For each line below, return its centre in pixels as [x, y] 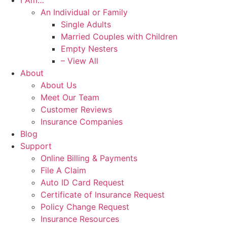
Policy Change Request [85, 207]
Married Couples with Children [119, 37]
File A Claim [63, 171]
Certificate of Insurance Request [103, 195]
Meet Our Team [70, 98]
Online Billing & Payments [89, 158]
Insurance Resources [80, 219]
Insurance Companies [82, 122]
